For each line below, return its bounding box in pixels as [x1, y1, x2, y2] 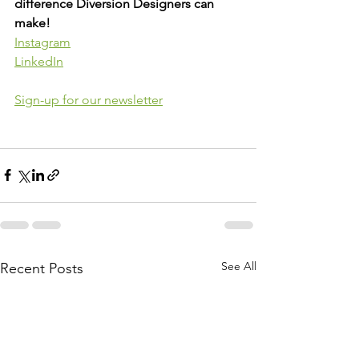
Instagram [14, 34, 71, 50]
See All [221, 258, 256, 273]
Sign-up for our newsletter [14, 91, 163, 107]
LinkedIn [14, 53, 63, 69]
